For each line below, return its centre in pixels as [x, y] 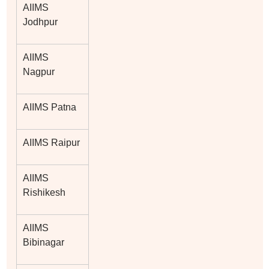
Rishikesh [44, 192]
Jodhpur [40, 22]
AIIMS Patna [49, 107]
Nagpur [38, 71]
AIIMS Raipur [51, 142]
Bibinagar [43, 242]
